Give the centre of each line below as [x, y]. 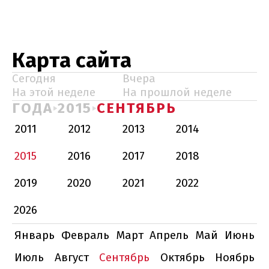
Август [71, 257]
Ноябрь [235, 257]
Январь [35, 235]
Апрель [169, 235]
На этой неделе [54, 92]
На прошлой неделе [177, 92]
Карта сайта [72, 60]
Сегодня [34, 78]
